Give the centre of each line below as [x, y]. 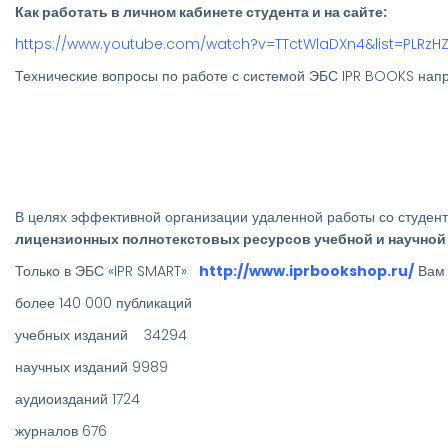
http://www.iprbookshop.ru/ [306, 270]
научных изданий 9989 [91, 366]
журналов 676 [61, 430]
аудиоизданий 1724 [77, 398]
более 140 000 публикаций [103, 302]
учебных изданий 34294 [101, 334]
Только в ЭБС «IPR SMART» [107, 270]
